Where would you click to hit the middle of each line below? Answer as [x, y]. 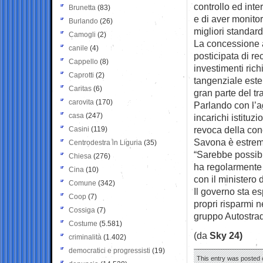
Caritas [80, 88]
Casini [79, 129]
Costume [83, 223]
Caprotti [81, 75]
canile [78, 48]
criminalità [85, 237]
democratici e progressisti [109, 250]
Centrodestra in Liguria [105, 142]
